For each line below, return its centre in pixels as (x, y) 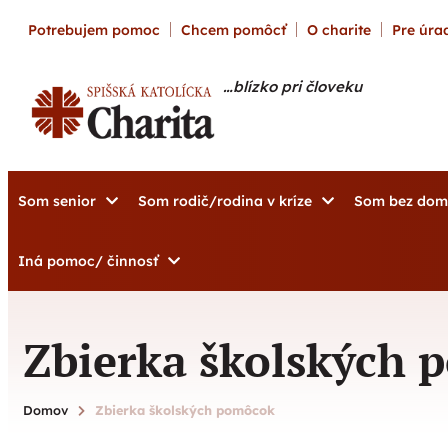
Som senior (57, 201)
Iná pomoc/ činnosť (88, 261)
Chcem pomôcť (233, 29)
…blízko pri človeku (292, 87)
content (36, 18)
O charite (339, 29)
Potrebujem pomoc (94, 29)
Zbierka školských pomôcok (185, 409)
